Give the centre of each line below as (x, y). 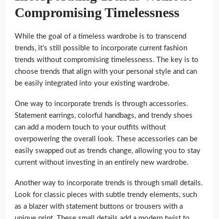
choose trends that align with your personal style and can (106, 71)
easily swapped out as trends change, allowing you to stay (108, 151)
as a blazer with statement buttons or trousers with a (99, 206)
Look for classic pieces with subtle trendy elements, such (106, 195)
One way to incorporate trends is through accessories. (101, 104)
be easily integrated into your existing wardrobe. (92, 83)
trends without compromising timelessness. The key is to (107, 60)
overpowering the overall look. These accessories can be (106, 139)
